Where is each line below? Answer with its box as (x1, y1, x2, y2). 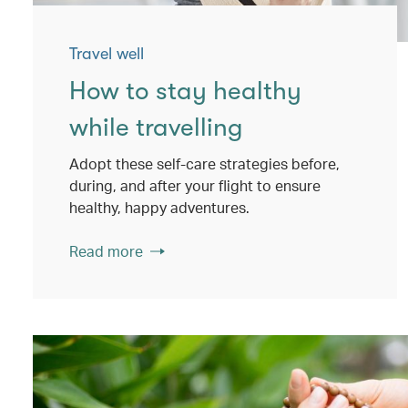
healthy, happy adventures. (69, 198, 250, 217)
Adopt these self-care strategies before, (69, 154, 340, 173)
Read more (69, 241, 143, 260)
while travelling (69, 113, 243, 142)
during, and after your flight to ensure (69, 176, 321, 195)
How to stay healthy (69, 76, 301, 106)
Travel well (69, 45, 144, 63)
